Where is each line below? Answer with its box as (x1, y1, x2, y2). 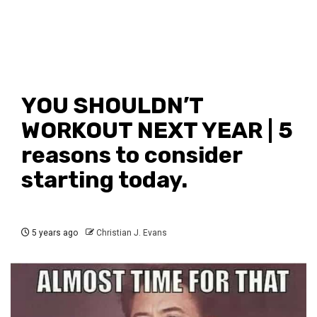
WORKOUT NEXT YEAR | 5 (21, 117, 293, 144)
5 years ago (30, 228, 78, 238)
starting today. (21, 166, 197, 193)
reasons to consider (21, 142, 242, 168)
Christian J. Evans (96, 228, 167, 238)
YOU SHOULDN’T (21, 92, 203, 119)
